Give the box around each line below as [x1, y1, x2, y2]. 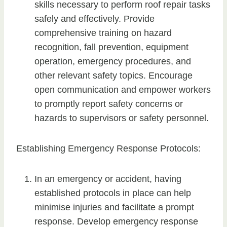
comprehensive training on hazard [34, 28, 172, 39]
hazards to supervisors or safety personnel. [34, 113, 209, 124]
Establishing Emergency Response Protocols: [16, 143, 201, 154]
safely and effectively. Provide [34, 14, 155, 24]
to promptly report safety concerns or [34, 99, 183, 109]
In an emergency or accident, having [34, 174, 181, 184]
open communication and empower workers [34, 85, 211, 95]
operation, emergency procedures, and [34, 56, 191, 67]
